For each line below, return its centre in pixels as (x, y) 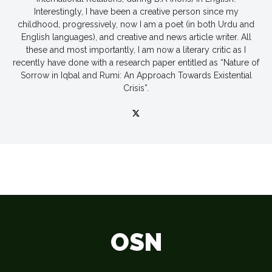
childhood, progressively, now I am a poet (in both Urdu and (136, 24)
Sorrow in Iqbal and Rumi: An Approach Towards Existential (136, 75)
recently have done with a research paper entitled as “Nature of (136, 62)
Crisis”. (136, 88)
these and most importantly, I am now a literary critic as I (136, 49)
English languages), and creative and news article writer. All (136, 37)
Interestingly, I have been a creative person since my (136, 11)
